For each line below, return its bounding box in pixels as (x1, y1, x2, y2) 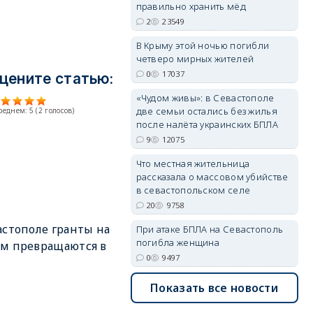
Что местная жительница (136, 157, 250, 170)
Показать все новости (150, 280, 279, 296)
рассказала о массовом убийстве (136, 170, 289, 183)
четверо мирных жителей (136, 52, 254, 65)
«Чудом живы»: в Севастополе (136, 92, 275, 104)
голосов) (43, 105, 75, 115)
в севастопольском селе (136, 184, 251, 196)
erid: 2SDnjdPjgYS (237, 35, 298, 45)
